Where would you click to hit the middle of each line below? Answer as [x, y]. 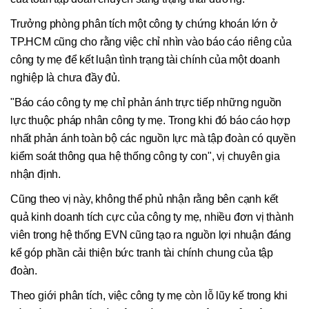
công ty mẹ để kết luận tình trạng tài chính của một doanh [145, 59]
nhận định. [36, 174]
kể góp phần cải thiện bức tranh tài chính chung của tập [142, 252]
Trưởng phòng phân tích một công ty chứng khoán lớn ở [144, 23]
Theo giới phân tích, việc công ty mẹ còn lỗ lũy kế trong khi [149, 295]
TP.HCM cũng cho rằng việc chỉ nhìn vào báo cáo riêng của [151, 41]
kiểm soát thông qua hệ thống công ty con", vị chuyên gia [145, 156]
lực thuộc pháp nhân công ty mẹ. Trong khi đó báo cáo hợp [150, 120]
